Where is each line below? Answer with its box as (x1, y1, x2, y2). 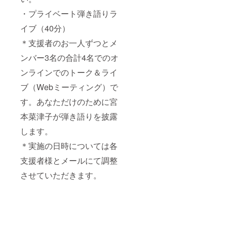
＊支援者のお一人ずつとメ (20, 36, 118, 49)
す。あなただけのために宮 (20, 95, 118, 107)
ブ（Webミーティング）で (20, 81, 118, 93)
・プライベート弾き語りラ (20, 7, 118, 19)
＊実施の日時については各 (20, 139, 118, 152)
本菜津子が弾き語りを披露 (20, 110, 118, 122)
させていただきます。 (20, 169, 101, 181)
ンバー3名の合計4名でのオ (20, 51, 119, 63)
